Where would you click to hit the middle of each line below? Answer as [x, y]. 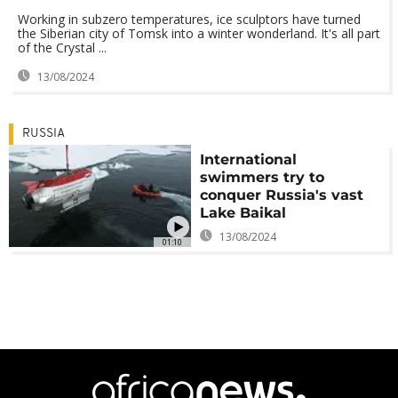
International [249, 159]
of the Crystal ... [62, 48]
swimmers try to [263, 177]
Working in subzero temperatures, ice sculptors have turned [189, 19]
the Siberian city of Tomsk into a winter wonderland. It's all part [199, 33]
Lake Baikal [243, 213]
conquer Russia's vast [282, 195]
